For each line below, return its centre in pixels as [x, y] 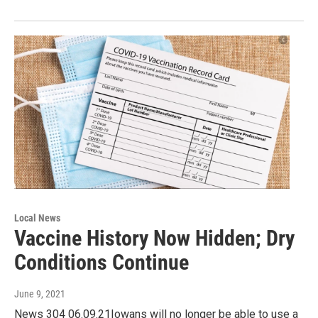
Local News [37, 218]
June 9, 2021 [40, 294]
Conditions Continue [102, 263]
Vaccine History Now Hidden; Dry [154, 238]
